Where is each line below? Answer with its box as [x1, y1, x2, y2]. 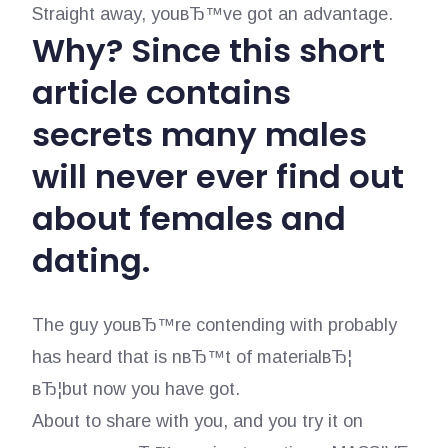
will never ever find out [31, 154, 404, 199]
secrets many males [31, 112, 367, 157]
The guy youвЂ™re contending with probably [31, 315, 397, 335]
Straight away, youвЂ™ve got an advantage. [31, 4, 393, 24]
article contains [31, 70, 291, 115]
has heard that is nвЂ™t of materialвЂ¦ [31, 347, 352, 367]
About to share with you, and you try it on [31, 411, 363, 431]
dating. [31, 238, 150, 283]
